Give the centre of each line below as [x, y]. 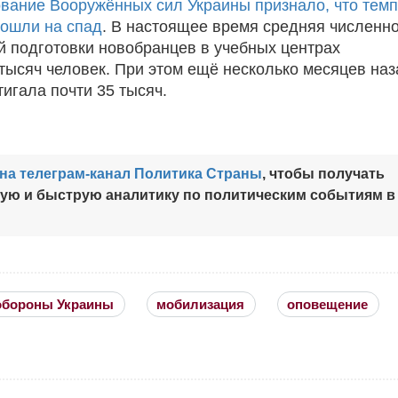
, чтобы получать [323, 173]
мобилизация [200, 304]
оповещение [327, 304]
